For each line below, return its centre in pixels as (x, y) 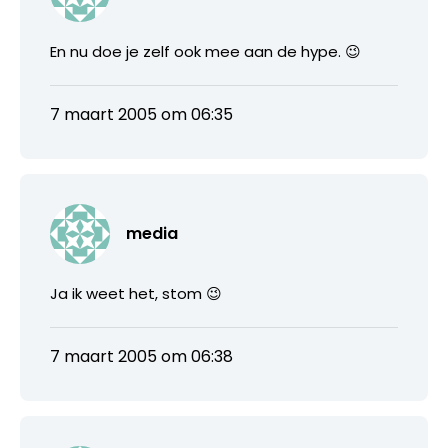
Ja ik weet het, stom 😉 (136, 293)
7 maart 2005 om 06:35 (141, 114)
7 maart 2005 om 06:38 (141, 356)
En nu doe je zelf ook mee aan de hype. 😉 (205, 51)
